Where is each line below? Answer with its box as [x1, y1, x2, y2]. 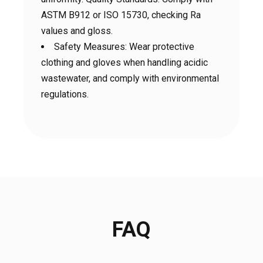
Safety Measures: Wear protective [54, 41, 194, 52]
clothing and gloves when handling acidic [41, 57, 208, 68]
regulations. [41, 89, 89, 100]
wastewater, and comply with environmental [41, 73, 219, 84]
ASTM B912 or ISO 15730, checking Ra [41, 9, 201, 21]
